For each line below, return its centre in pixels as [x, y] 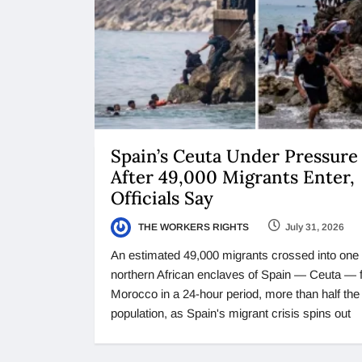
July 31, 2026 [315, 227]
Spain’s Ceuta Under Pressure [234, 156]
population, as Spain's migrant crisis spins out [231, 314]
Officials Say [164, 198]
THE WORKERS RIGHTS [192, 227]
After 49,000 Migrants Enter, [233, 177]
